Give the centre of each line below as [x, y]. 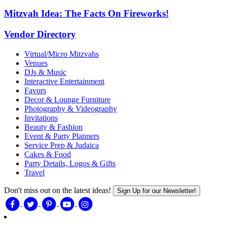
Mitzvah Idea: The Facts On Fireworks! [86, 14]
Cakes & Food [48, 154]
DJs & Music [45, 72]
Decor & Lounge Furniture [67, 99]
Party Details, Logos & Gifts [70, 163]
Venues [36, 63]
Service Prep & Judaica [62, 145]
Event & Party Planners [62, 136]
